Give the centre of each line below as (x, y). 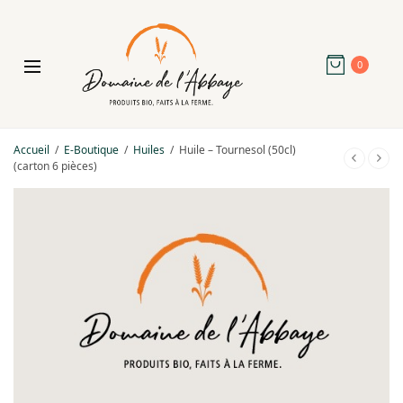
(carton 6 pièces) (55, 166)
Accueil (31, 149)
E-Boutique (91, 149)
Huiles (149, 149)
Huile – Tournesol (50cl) (236, 149)
